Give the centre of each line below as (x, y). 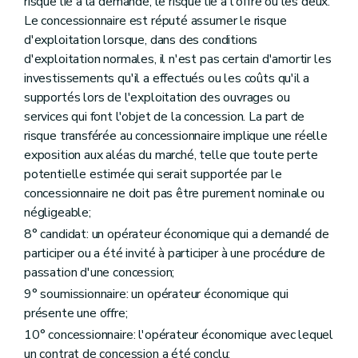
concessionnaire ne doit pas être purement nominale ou (174, 193)
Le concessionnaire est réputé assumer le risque (155, 20)
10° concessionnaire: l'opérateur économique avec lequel (179, 335)
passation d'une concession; (99, 272)
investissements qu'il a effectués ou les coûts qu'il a (167, 78)
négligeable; (58, 212)
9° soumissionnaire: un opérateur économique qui (156, 294)
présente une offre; (76, 314)
